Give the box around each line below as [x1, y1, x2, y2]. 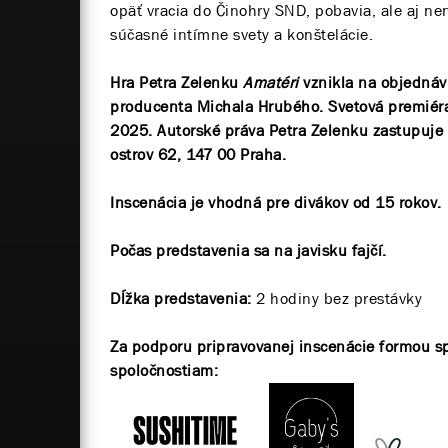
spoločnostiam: [110, 359, 218, 381]
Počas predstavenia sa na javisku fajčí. [110, 239, 387, 261]
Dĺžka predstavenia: [110, 287, 256, 309]
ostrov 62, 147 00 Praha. [110, 143, 286, 165]
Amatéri [243, 71, 299, 93]
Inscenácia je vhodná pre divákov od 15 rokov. [110, 191, 442, 213]
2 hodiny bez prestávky [256, 287, 422, 309]
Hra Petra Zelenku [110, 71, 243, 93]
